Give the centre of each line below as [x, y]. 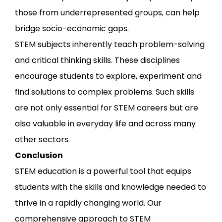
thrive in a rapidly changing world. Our [88, 203]
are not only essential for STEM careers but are [107, 108]
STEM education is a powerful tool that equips [103, 171]
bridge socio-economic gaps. [72, 28]
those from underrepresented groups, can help [107, 12]
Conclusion [39, 155]
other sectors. [42, 139]
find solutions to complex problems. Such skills [105, 92]
